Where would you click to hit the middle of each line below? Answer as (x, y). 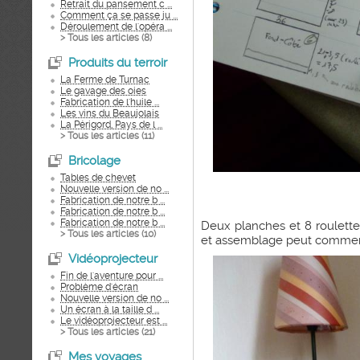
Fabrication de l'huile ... (110, 102)
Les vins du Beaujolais (110, 113)
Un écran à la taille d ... (110, 309)
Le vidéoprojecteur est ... (114, 321)
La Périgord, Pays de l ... (111, 125)
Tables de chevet (98, 178)
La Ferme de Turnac (105, 80)
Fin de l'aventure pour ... (112, 276)
